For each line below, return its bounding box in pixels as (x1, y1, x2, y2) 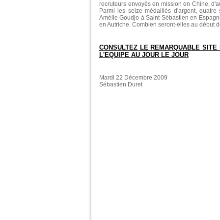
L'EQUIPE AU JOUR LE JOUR (99, 51, 189, 59)
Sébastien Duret (99, 81, 142, 88)
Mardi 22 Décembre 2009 (99, 74, 167, 82)
